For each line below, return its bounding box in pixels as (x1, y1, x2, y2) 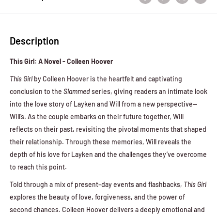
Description (10, 35, 59, 47)
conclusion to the (10, 87, 63, 95)
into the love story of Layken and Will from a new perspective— (10, 99, 197, 108)
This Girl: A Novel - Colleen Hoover (10, 57, 113, 66)
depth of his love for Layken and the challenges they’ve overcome (10, 150, 207, 158)
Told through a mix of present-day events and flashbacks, (10, 180, 184, 188)
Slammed (63, 87, 90, 95)
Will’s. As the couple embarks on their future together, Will (10, 112, 184, 121)
